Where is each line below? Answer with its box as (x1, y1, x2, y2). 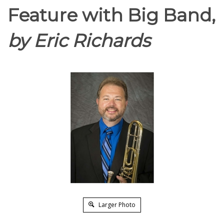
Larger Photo (97, 200, 135, 209)
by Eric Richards (7, 29, 150, 51)
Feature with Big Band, (7, 4, 215, 26)
